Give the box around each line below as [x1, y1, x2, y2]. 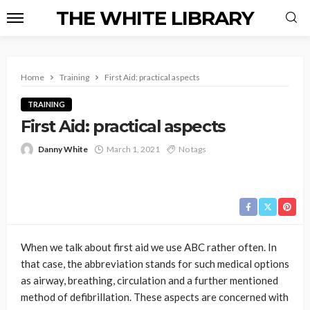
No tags [179, 144, 206, 154]
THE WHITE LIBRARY [56, 6, 254, 30]
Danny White [38, 144, 88, 154]
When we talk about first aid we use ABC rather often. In [21, 241, 277, 253]
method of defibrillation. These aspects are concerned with [21, 291, 289, 303]
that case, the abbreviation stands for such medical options [21, 257, 289, 270]
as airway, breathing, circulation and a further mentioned [21, 274, 278, 286]
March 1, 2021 [107, 144, 160, 154]
